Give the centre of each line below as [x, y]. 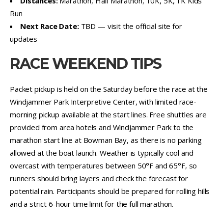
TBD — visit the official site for [130, 26]
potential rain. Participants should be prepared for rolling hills [110, 191]
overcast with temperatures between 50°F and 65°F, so [104, 165]
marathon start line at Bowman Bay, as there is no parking [106, 140]
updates [24, 39]
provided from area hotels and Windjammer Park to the [102, 127]
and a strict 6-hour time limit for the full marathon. [92, 204]
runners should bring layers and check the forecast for [99, 178]
